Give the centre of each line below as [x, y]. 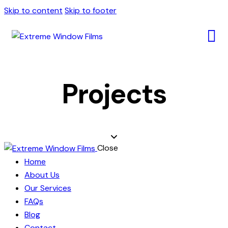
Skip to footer [91, 10]
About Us [42, 175]
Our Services [48, 188]
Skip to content [33, 10]
